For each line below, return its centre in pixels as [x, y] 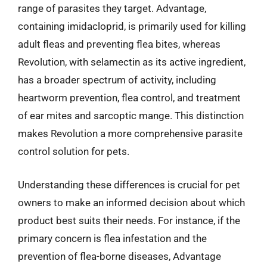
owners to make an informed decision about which [131, 202]
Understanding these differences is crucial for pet [129, 184]
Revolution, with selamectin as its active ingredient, [132, 62]
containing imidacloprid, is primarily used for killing [132, 26]
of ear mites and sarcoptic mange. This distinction [131, 116]
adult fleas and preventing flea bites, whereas [119, 44]
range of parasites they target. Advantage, [112, 8]
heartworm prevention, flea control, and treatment [129, 98]
